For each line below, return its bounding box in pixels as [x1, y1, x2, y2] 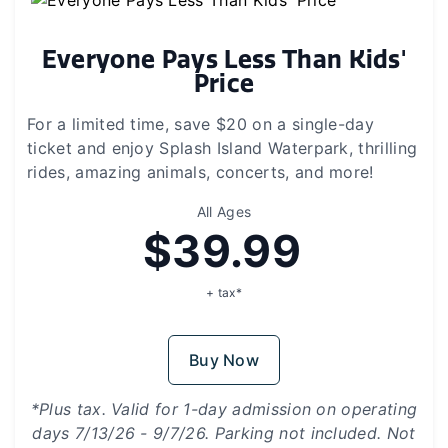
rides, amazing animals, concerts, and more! [27, 161, 374, 182]
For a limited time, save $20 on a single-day [27, 113, 375, 134]
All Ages [196, 202, 252, 220]
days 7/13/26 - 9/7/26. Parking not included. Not [32, 422, 416, 443]
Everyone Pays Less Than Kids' [41, 44, 407, 74]
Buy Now [188, 349, 260, 370]
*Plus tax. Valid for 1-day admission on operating [30, 398, 418, 419]
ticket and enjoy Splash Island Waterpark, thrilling [27, 137, 418, 158]
